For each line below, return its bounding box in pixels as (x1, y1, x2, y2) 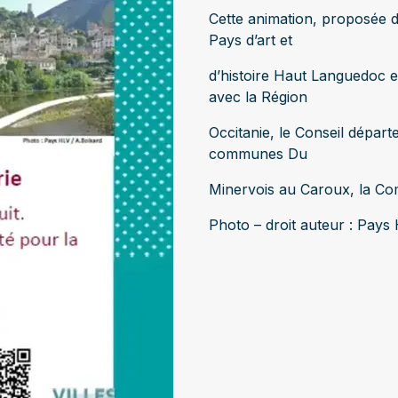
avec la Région (209, 88, 307, 106)
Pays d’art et (209, 31, 292, 49)
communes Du (209, 145, 307, 163)
